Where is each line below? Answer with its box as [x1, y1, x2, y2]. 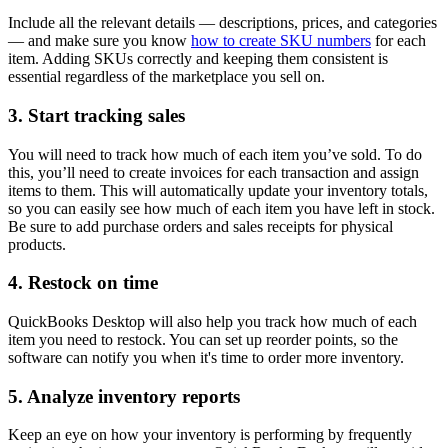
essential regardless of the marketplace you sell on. [8, 68, 325, 86]
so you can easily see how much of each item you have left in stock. [8, 199, 435, 217]
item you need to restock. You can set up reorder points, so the [8, 330, 398, 348]
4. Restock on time [8, 272, 158, 294]
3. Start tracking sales [8, 104, 185, 126]
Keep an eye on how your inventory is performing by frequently [8, 426, 412, 444]
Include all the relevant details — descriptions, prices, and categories [8, 14, 437, 32]
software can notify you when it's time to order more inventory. [8, 348, 404, 366]
